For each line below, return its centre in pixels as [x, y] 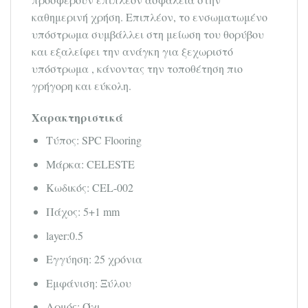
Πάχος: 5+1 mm [82, 211]
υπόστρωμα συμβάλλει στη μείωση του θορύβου [148, 34]
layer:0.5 [64, 235]
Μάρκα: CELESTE [90, 164]
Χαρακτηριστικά [77, 118]
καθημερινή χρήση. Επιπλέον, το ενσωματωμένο [150, 17]
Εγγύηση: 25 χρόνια [94, 259]
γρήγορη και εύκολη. [81, 86]
